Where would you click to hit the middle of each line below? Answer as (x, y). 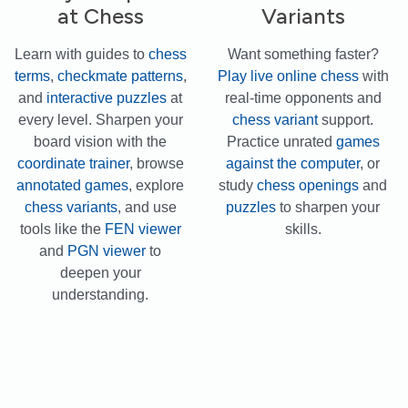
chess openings (308, 185)
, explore (157, 185)
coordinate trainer (73, 163)
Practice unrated (281, 141)
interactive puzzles (107, 97)
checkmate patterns (120, 76)
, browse (156, 163)
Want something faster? (303, 54)
